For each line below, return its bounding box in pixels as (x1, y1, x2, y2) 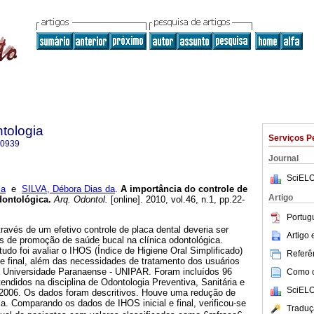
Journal (268, 153, 299, 163)
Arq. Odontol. (51, 194, 108, 205)
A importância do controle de (121, 184, 247, 195)
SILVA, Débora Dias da (22, 184, 115, 195)
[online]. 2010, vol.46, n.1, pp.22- (108, 194, 245, 205)
